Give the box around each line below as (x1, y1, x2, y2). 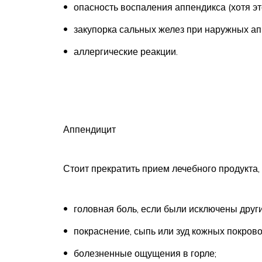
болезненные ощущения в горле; (74, 247, 216, 259)
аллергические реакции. (74, 45, 178, 57)
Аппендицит (63, 123, 116, 136)
